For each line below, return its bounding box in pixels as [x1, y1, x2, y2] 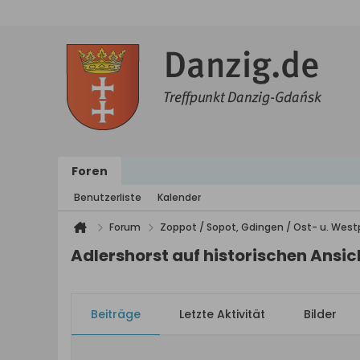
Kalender [157, 190, 201, 204]
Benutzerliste [74, 190, 141, 204]
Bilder [304, 306, 337, 322]
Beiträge [91, 306, 141, 322]
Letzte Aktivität [179, 306, 265, 322]
